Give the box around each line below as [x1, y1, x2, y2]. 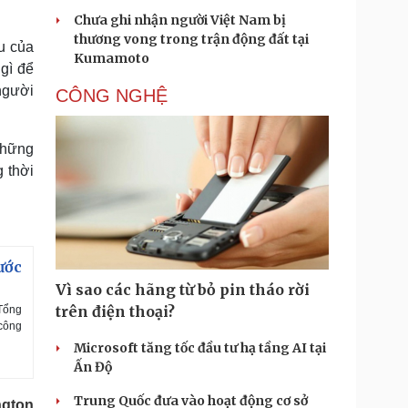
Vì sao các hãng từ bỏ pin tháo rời [56, 280, 310, 299]
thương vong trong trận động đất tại [74, 31, 309, 47]
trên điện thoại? [56, 302, 175, 321]
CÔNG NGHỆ [56, 86, 168, 106]
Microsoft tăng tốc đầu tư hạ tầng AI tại [74, 340, 326, 356]
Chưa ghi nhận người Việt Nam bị [74, 12, 286, 28]
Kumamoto [74, 50, 149, 66]
